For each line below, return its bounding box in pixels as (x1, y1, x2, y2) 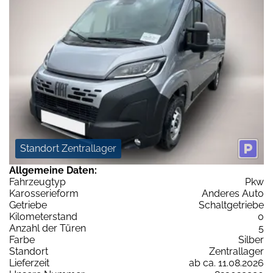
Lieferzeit (9, 257, 49, 269)
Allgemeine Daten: (9, 164, 97, 176)
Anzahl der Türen (9, 222, 86, 234)
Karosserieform (9, 187, 79, 199)
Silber (238, 233, 264, 246)
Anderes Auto (202, 187, 264, 199)
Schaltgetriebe (199, 199, 264, 211)
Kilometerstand (9, 210, 77, 222)
